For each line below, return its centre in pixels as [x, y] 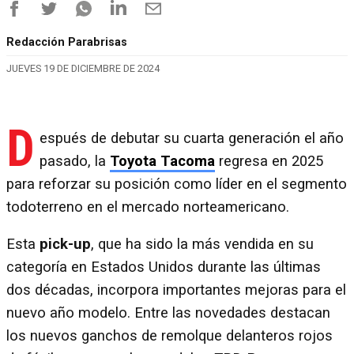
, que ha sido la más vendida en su [202, 245]
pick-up [65, 245]
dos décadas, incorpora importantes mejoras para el [176, 290]
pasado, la [75, 161]
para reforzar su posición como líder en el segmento [177, 184]
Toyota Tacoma [162, 161]
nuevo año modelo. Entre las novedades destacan [168, 313]
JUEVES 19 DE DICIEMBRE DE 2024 [83, 69]
